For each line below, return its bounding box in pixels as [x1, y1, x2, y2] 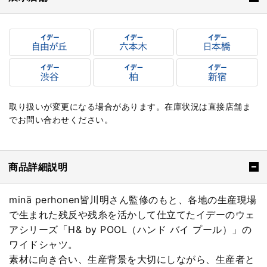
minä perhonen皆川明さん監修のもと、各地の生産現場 [9, 194, 257, 206]
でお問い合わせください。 [9, 114, 113, 125]
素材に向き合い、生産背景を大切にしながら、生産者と [9, 253, 255, 266]
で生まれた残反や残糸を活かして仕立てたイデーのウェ [9, 209, 255, 221]
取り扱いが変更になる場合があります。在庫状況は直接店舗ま [9, 101, 251, 111]
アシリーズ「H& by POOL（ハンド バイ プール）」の [9, 223, 252, 236]
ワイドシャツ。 [9, 238, 78, 251]
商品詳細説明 [8, 161, 67, 173]
